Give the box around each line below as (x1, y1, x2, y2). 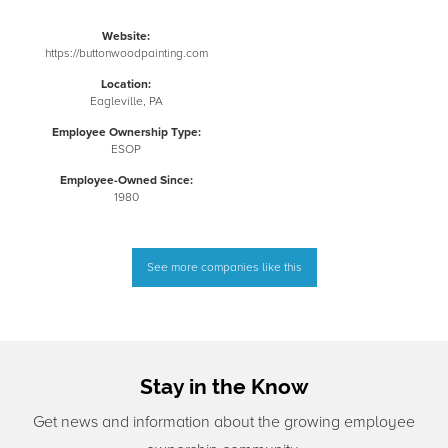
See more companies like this (146, 260, 302, 276)
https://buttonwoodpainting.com (44, 46, 208, 62)
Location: (101, 77, 152, 93)
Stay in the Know (139, 374, 309, 400)
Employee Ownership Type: (51, 125, 201, 141)
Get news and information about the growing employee (33, 412, 415, 433)
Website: (102, 29, 151, 45)
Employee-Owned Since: (59, 173, 193, 189)
